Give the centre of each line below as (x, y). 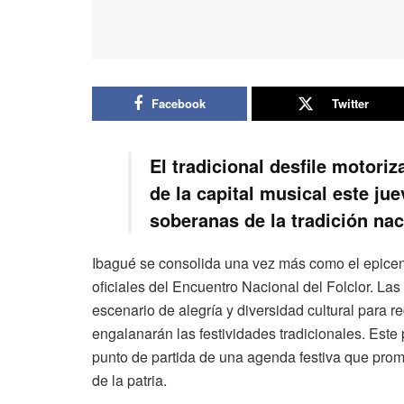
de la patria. (129, 381)
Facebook (178, 104)
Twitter (350, 104)
